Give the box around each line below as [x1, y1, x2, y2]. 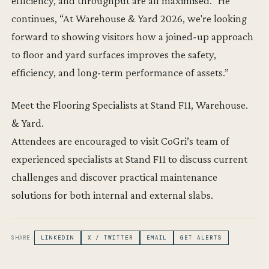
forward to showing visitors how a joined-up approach [11, 29, 254, 43]
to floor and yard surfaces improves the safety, [11, 47, 217, 61]
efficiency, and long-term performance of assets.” [11, 65, 229, 79]
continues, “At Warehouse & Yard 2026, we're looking [11, 11, 247, 25]
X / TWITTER [87, 234, 133, 241]
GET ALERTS [180, 234, 222, 241]
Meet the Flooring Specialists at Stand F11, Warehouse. [11, 98, 249, 111]
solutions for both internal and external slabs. [11, 188, 214, 201]
